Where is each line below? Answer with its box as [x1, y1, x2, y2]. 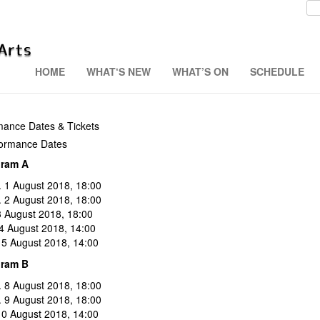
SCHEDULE [250, 64, 304, 79]
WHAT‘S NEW [86, 64, 151, 79]
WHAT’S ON [172, 64, 229, 79]
